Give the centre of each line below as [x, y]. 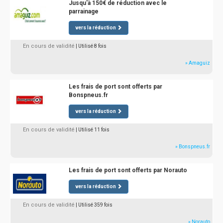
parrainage [83, 11]
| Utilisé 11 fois [93, 130]
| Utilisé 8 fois [91, 46]
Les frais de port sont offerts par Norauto [128, 170]
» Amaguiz [198, 63]
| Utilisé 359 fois [94, 205]
